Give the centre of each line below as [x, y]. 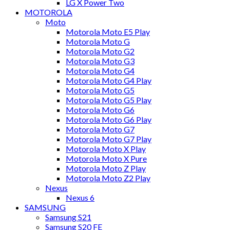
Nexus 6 [80, 198]
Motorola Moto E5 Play [108, 32]
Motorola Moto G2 [100, 51]
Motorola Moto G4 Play [109, 81]
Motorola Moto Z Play [106, 168]
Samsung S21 [68, 217]
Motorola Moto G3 [100, 61]
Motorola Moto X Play [106, 149]
